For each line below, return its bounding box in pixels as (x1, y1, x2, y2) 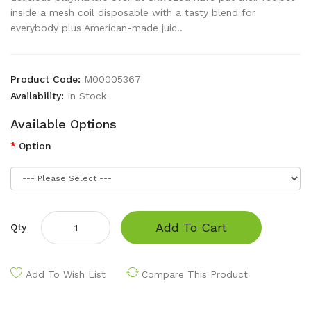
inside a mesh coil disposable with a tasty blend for (10, 7, 255, 18)
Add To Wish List (26, 269, 106, 280)
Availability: (10, 90, 67, 101)
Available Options (10, 117, 117, 131)
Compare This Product (142, 269, 248, 280)
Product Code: (10, 74, 84, 85)
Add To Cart (155, 220, 227, 235)
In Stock (67, 90, 106, 101)
